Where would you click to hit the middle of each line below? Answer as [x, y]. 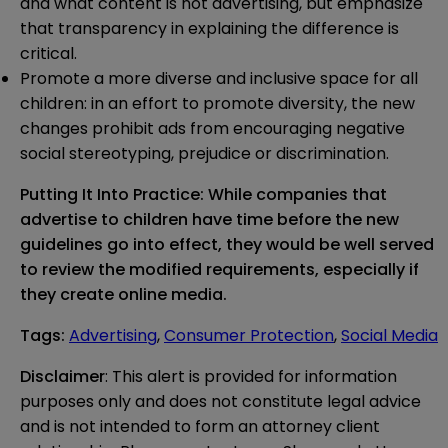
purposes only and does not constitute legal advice [220, 402]
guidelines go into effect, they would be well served [227, 245]
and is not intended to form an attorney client [200, 427]
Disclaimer [62, 377]
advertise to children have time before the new [209, 220]
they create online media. [123, 295]
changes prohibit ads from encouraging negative [212, 129]
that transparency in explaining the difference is [209, 29]
